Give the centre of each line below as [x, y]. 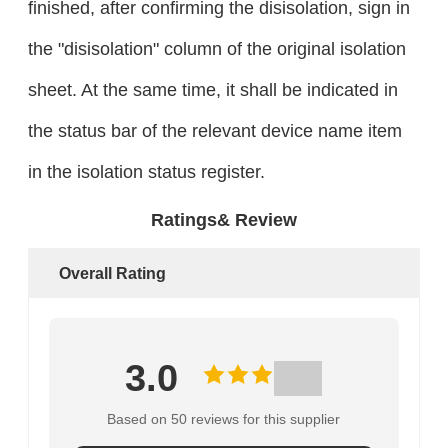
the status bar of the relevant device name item [214, 131]
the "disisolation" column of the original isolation [216, 49]
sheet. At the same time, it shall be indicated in [212, 90]
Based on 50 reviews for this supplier [224, 419]
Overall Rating [112, 274]
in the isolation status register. [146, 172]
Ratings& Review [223, 220]
